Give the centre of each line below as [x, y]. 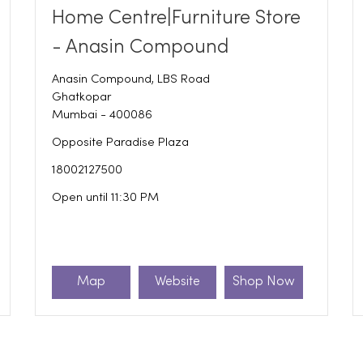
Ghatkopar [82, 97]
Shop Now [264, 282]
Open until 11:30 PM [106, 197]
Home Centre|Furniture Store [177, 18]
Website [177, 282]
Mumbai [75, 115]
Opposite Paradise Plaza [121, 142]
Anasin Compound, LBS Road [131, 79]
